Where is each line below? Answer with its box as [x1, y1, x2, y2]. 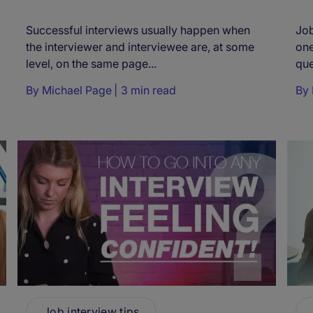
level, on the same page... [26, 57, 156, 71]
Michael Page [42, 83, 112, 98]
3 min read [121, 83, 176, 98]
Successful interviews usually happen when [26, 23, 250, 38]
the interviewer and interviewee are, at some [26, 40, 254, 54]
